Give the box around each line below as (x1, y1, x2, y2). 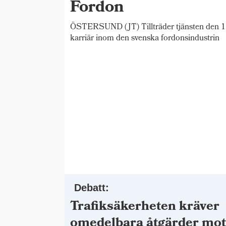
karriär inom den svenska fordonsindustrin (70, 32, 220, 46)
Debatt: (74, 182, 109, 193)
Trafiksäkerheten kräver (70, 196, 220, 219)
